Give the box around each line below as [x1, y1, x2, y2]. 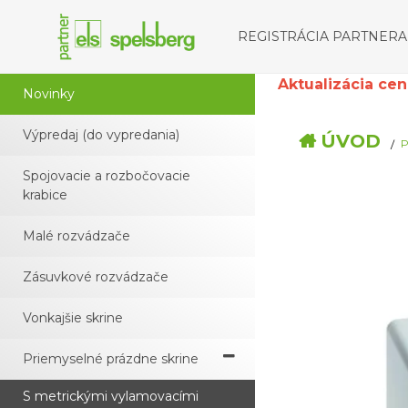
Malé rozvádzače [23, 228, 130, 244]
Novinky [23, 86, 75, 102]
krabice [23, 187, 67, 203]
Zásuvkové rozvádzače [23, 269, 168, 285]
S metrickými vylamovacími [23, 388, 199, 404]
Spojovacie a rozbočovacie [23, 168, 190, 184]
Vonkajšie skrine [23, 310, 123, 326]
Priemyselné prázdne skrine [23, 351, 199, 367]
